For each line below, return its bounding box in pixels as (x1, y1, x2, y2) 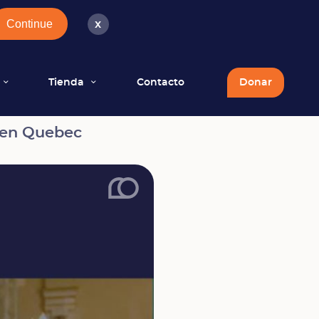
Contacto (136, 77, 184, 88)
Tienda (48, 77, 85, 88)
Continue (6, 17, 53, 30)
